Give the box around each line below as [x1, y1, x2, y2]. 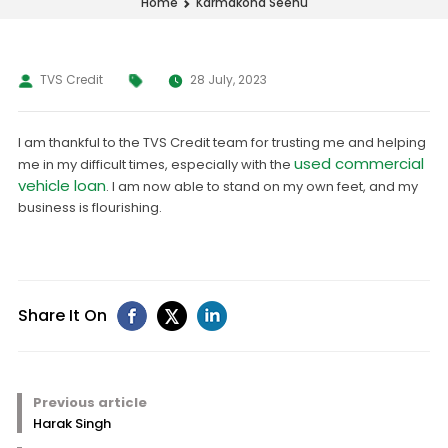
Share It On [17, 304, 107, 327]
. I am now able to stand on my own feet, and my [105, 177, 418, 196]
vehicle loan [17, 175, 106, 196]
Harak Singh [32, 414, 111, 433]
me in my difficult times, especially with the [17, 155, 294, 174]
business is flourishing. [17, 198, 162, 217]
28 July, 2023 [189, 71, 267, 88]
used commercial [293, 153, 424, 174]
